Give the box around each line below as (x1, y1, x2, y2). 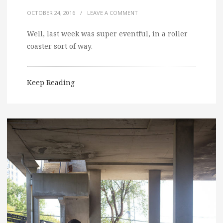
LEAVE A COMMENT (87, 9, 138, 17)
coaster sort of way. (27, 41, 93, 51)
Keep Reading (27, 78, 75, 88)
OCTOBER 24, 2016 (27, 9, 75, 17)
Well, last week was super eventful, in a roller (27, 29, 188, 39)
